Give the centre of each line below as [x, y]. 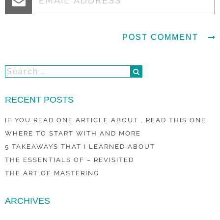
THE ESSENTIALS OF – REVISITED [69, 160]
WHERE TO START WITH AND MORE [73, 133]
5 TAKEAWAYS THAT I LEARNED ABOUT [80, 147]
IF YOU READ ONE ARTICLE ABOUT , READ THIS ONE [106, 120]
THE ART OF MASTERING [52, 173]
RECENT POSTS [39, 100]
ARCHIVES [27, 201]
